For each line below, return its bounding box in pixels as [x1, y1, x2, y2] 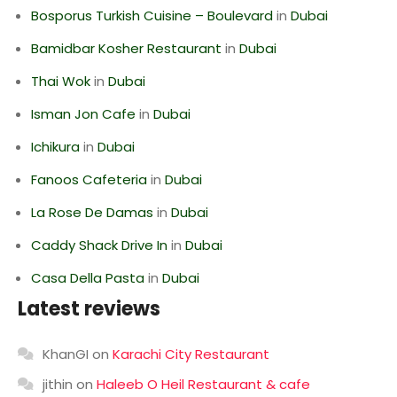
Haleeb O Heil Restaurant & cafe [97, 375, 310, 393]
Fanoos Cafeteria [31, 170, 147, 189]
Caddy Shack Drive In [31, 236, 167, 254]
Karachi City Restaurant [113, 345, 269, 363]
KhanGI [43, 345, 89, 363]
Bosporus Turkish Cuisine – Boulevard [31, 6, 273, 25]
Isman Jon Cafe [31, 105, 136, 123]
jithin [43, 375, 73, 393]
